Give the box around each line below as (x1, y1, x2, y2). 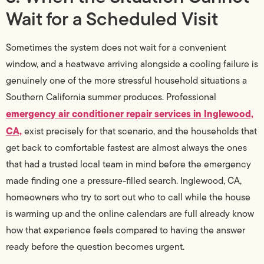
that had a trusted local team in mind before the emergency (6, 157, 251, 171)
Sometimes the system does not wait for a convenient (6, 41, 226, 55)
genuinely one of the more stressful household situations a (6, 74, 247, 88)
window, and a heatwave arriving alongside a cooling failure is (6, 57, 258, 71)
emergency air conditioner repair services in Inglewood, (6, 107, 253, 121)
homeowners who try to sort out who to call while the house (6, 190, 250, 204)
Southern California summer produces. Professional (6, 90, 216, 104)
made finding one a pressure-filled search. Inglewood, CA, (6, 174, 242, 188)
